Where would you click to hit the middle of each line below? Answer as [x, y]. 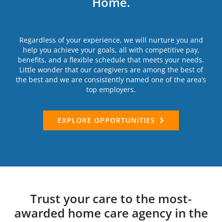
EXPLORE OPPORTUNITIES [106, 120]
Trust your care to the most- [111, 199]
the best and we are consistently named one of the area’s [111, 80]
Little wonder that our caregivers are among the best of [111, 70]
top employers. [111, 90]
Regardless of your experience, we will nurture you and [111, 40]
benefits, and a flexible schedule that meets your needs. [111, 60]
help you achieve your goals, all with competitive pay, [111, 50]
